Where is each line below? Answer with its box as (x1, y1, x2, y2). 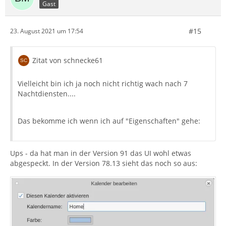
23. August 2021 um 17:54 (10, 27, 83, 36)
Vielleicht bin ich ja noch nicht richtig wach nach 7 (18, 78, 188, 88)
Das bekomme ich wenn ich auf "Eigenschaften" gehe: (18, 116, 200, 126)
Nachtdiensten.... (18, 88, 76, 98)
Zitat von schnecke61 (32, 55, 103, 65)
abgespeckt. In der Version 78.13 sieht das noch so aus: (10, 158, 197, 168)
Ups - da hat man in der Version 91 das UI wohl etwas (10, 148, 191, 158)
